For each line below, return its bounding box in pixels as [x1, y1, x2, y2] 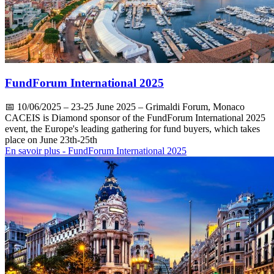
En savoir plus [5, 146, 62, 156]
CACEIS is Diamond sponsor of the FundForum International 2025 [5, 113, 265, 123]
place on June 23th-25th [5, 135, 97, 145]
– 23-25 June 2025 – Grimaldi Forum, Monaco [61, 102, 245, 112]
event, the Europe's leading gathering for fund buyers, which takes [5, 124, 260, 134]
